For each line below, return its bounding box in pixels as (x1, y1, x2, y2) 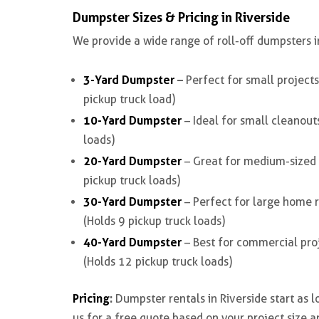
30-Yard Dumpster (83, 194, 182, 209)
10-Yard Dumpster (83, 113, 182, 127)
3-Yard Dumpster (83, 73, 174, 87)
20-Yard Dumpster (83, 154, 182, 168)
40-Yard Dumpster (83, 235, 182, 249)
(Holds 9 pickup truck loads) (83, 214, 225, 228)
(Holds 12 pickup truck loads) (83, 255, 232, 268)
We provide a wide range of (73, 34, 217, 48)
